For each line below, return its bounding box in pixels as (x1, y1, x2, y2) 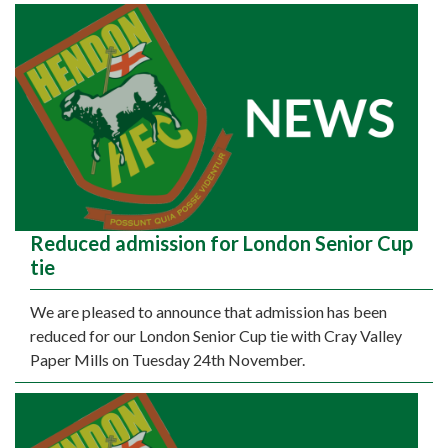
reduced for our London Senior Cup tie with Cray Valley (30, 325, 402, 345)
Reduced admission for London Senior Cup (30, 230, 413, 255)
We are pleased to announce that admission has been (30, 301, 387, 321)
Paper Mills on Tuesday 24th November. (30, 349, 305, 369)
